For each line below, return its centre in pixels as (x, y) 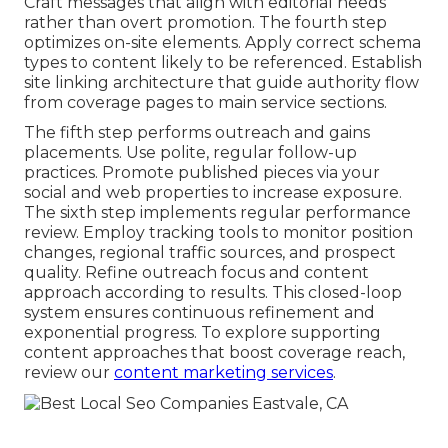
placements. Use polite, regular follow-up (190, 153)
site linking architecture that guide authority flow (221, 83)
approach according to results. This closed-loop (213, 293)
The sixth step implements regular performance (217, 213)
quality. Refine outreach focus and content (196, 273)
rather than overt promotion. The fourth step (205, 23)
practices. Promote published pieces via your (202, 173)
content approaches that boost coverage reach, (214, 353)
